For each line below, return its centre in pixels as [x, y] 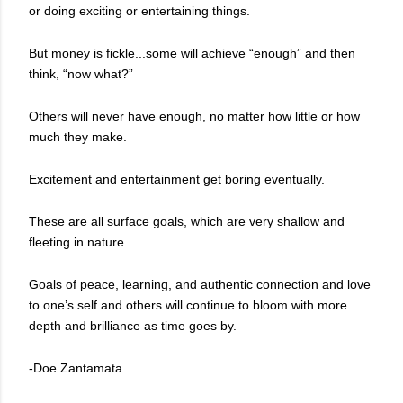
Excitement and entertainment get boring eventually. [179, 179]
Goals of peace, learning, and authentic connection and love [200, 284]
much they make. [78, 136]
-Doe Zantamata [76, 367]
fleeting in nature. [78, 242]
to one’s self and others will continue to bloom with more [188, 304]
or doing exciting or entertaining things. [139, 10]
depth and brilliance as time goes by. [136, 325]
